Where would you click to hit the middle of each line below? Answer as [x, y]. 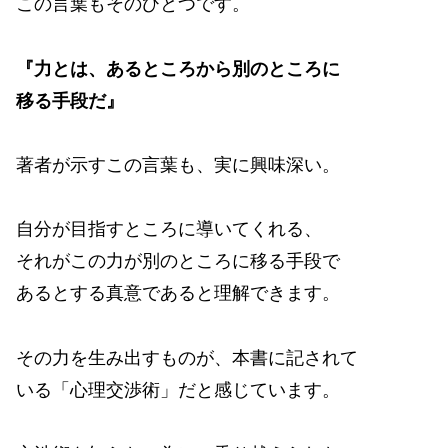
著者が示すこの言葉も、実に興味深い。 [178, 165]
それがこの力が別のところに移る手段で [178, 261]
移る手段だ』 [70, 100]
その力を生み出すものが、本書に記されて [187, 357]
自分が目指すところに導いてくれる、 [169, 229]
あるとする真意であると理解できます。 [178, 293]
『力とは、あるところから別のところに [178, 68]
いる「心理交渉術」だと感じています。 [178, 389]
